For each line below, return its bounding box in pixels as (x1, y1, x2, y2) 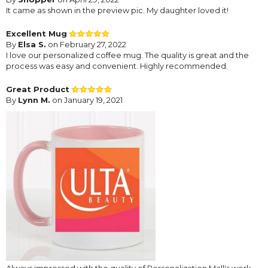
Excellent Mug (6, 28, 67, 38)
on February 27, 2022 (46, 39, 126, 49)
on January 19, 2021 (50, 95, 123, 105)
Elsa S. (18, 39, 46, 49)
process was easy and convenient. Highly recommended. (6, 60, 228, 71)
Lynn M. (18, 95, 50, 105)
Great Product (6, 84, 69, 94)
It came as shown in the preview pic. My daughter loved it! (6, 5, 229, 15)
